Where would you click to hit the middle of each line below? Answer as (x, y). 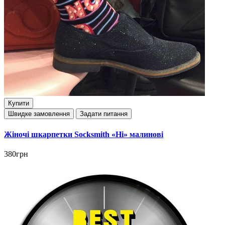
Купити (19, 103)
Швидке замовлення (39, 114)
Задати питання (104, 114)
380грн (16, 154)
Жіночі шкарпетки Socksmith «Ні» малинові (84, 134)
